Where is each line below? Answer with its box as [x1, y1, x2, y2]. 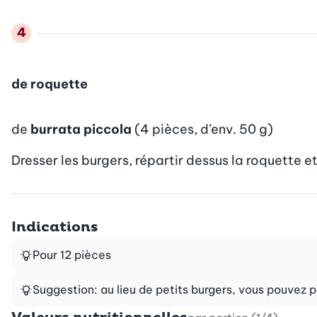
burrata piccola [30, 120, 132, 137]
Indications [11, 218, 98, 236]
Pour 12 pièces [33, 247, 111, 262]
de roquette [11, 75, 88, 92]
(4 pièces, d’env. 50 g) [134, 120, 273, 137]
